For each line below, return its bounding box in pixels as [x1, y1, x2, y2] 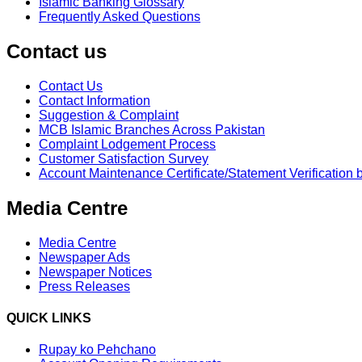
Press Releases [39, 279, 130, 293]
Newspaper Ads [39, 250, 130, 264]
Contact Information [39, 94, 150, 108]
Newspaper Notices [39, 264, 152, 279]
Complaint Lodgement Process [39, 137, 216, 152]
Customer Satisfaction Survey [39, 152, 208, 166]
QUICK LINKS [6, 311, 91, 326]
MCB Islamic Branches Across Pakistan [39, 123, 265, 137]
